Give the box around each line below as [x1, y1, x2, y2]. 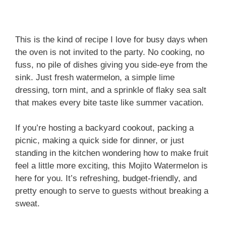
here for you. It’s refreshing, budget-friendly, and [15, 174, 197, 184]
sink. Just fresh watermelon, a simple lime [15, 72, 175, 82]
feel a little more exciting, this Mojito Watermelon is [15, 161, 208, 171]
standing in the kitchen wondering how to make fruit [15, 148, 208, 158]
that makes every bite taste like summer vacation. [15, 97, 204, 107]
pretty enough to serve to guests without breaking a [15, 186, 208, 196]
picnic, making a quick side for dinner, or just [15, 136, 184, 146]
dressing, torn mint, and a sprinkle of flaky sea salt [15, 85, 206, 95]
